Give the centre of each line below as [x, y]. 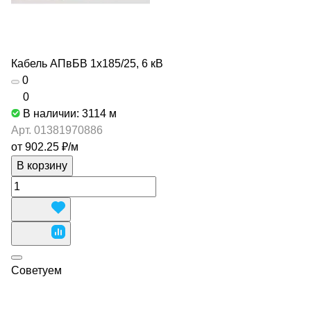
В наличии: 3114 [66, 114]
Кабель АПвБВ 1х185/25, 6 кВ [87, 64]
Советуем [36, 270]
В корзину [42, 166]
